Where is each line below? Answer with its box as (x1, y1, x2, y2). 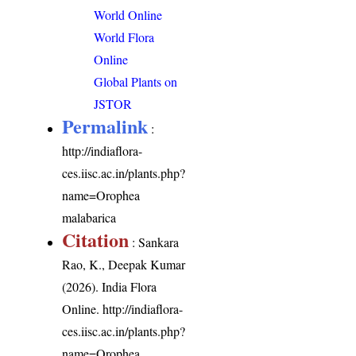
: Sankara (129, 234, 180, 251)
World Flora (94, 29, 155, 46)
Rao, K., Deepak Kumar (62, 256, 186, 273)
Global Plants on (94, 73, 178, 91)
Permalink (62, 112, 149, 141)
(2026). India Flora (62, 278, 157, 296)
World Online (94, 6, 163, 24)
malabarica (62, 209, 117, 226)
